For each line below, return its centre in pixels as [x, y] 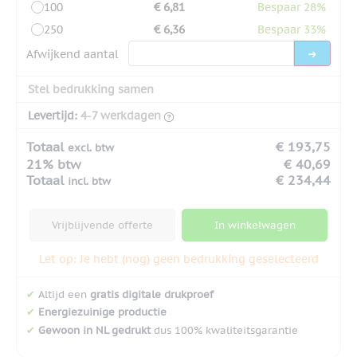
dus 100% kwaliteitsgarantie [224, 331]
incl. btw [89, 181]
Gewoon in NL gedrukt [94, 331]
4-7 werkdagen [121, 115]
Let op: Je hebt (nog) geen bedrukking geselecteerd [178, 259]
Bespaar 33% [292, 29]
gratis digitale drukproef [152, 294]
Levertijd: [53, 115]
